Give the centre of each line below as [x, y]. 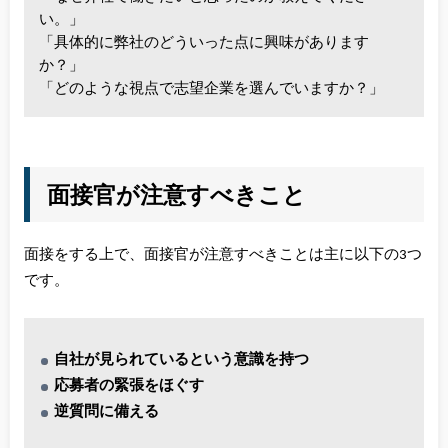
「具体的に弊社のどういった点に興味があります [204, 43]
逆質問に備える [107, 411]
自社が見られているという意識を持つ [182, 359]
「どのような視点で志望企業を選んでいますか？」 [212, 89]
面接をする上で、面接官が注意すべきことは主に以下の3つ [222, 254]
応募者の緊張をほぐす [129, 385]
